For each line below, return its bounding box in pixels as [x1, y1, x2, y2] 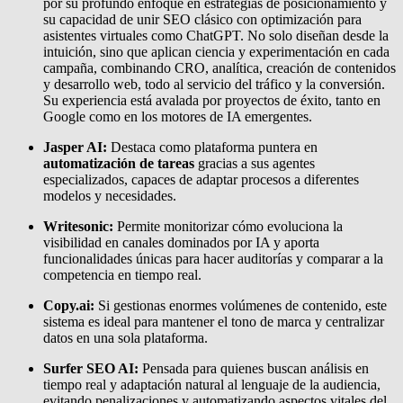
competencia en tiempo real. [43, 266, 201, 282]
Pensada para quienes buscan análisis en [139, 360, 369, 376]
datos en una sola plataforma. [43, 329, 208, 345]
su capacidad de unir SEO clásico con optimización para [43, 11, 362, 27]
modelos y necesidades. [43, 187, 176, 203]
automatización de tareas [43, 155, 194, 171]
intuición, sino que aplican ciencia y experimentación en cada [43, 43, 390, 59]
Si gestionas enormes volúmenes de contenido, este [94, 297, 387, 313]
